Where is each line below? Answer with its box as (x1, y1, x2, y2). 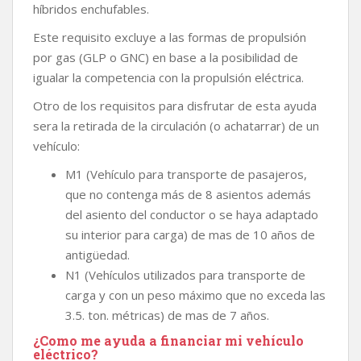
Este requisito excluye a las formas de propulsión (33, 29, 306, 45)
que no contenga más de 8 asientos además (65, 186, 311, 202)
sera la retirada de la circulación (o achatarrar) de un (33, 118, 319, 134)
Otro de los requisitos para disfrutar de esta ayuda (33, 98, 317, 114)
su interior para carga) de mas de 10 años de (65, 226, 315, 243)
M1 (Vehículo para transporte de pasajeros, (65, 166, 307, 182)
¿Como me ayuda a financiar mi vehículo (33, 332, 304, 349)
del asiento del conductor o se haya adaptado (65, 206, 318, 222)
